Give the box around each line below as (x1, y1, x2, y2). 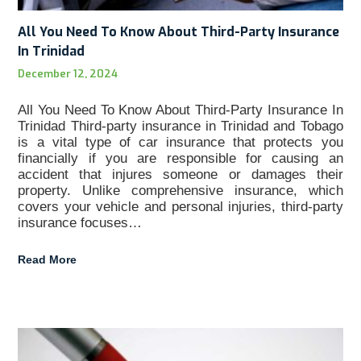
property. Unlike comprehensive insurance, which (18, 182, 343, 198)
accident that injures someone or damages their (18, 166, 343, 182)
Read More (18, 252, 77, 266)
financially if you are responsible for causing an (18, 150, 343, 166)
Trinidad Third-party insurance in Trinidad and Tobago (18, 118, 343, 134)
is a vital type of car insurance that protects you (18, 134, 343, 150)
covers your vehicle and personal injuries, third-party (18, 198, 343, 214)
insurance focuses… (18, 214, 143, 230)
